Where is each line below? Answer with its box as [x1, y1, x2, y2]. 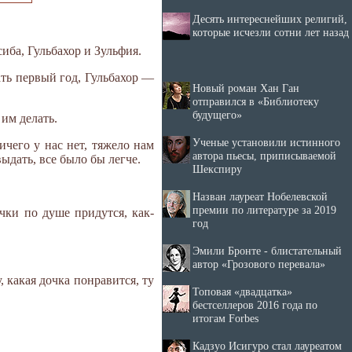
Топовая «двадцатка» [192, 285, 292, 298]
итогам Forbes [192, 312, 258, 324]
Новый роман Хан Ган [192, 82, 299, 94]
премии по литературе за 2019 [192, 203, 336, 216]
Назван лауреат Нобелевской [192, 190, 328, 203]
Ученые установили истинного [192, 136, 340, 148]
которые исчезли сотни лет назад [192, 26, 349, 38]
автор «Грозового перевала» [192, 258, 325, 270]
